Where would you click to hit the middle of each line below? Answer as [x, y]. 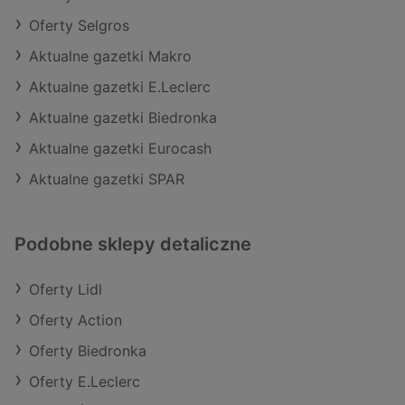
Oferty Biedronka [88, 351]
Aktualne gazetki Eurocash [120, 148]
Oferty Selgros [79, 25]
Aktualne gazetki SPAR [107, 179]
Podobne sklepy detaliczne [133, 244]
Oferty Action [75, 320]
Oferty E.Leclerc [85, 381]
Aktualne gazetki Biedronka [123, 118]
